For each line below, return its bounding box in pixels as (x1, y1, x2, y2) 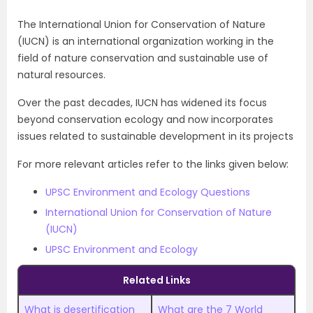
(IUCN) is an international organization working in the (17, 34, 274, 48)
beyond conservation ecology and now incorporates (17, 112, 273, 126)
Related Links (122, 273, 191, 287)
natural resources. (17, 68, 105, 82)
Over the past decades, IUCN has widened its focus (17, 96, 267, 110)
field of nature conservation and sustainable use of (17, 51, 268, 65)
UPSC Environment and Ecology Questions (45, 185, 250, 199)
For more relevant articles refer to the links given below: (17, 157, 289, 171)
